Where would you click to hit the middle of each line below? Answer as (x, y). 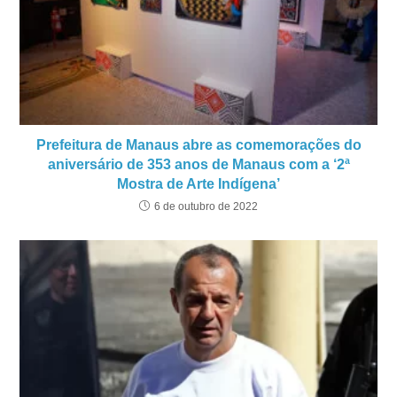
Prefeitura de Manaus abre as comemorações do (198, 144)
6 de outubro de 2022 (206, 206)
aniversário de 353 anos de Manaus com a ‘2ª (198, 164)
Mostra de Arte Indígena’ (198, 183)
